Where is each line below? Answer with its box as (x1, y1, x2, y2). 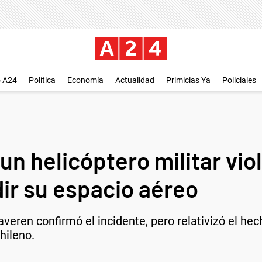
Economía (67, 75, 104, 85)
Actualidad (115, 75, 154, 85)
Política (29, 75, 56, 85)
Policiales (222, 75, 256, 85)
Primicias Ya (166, 75, 211, 85)
